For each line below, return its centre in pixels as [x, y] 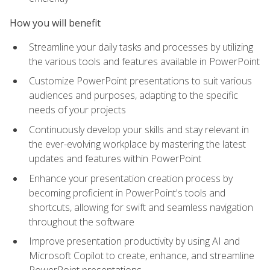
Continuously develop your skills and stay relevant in [139, 129]
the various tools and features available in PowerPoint [144, 61]
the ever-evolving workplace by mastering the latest [137, 144]
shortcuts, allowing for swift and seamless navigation [141, 207]
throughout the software [82, 221]
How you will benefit [55, 23]
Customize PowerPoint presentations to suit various [140, 81]
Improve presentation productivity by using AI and [134, 241]
